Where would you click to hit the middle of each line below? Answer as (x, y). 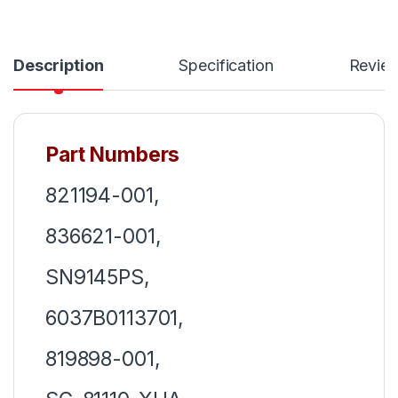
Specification (226, 65)
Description (59, 65)
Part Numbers (113, 154)
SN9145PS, (98, 277)
